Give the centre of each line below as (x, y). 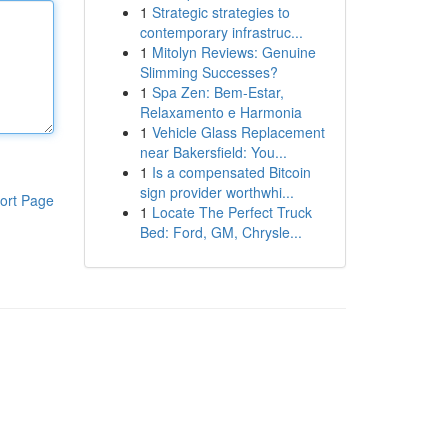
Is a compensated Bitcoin (231, 172)
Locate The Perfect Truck (231, 212)
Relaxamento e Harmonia (220, 112)
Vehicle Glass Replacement (238, 132)
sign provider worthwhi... (216, 192)
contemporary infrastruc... (221, 32)
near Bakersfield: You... (213, 152)
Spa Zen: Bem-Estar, (217, 92)
